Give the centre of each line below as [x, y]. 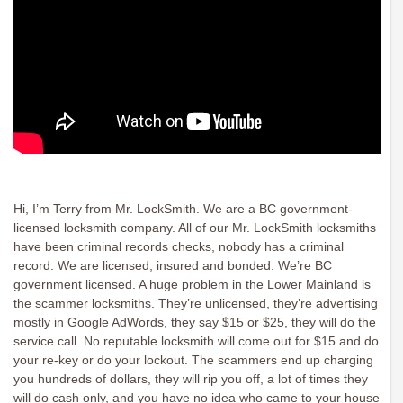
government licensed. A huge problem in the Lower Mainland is [192, 285]
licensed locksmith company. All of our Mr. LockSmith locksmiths [195, 228]
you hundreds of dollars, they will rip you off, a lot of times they [191, 379]
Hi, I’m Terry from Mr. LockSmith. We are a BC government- [183, 209]
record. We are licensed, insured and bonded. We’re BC [173, 266]
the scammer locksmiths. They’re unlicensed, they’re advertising [196, 304]
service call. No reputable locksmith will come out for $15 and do [196, 341]
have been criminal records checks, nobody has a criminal [179, 247]
